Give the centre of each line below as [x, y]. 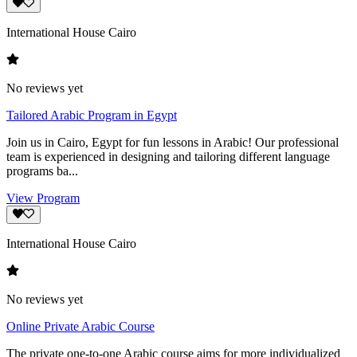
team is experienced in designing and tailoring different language [168, 157]
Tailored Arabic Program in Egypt [92, 116]
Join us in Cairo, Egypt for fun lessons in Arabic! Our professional [173, 143]
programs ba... [42, 171]
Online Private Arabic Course [80, 326]
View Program [43, 198]
